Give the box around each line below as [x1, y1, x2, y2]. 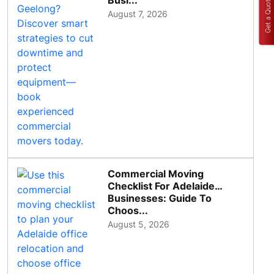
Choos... [108, 204, 149, 217]
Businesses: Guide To [108, 192, 212, 205]
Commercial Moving [108, 168, 204, 180]
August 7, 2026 [108, 9, 168, 20]
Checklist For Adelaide [108, 180, 215, 193]
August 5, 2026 [108, 219, 170, 230]
